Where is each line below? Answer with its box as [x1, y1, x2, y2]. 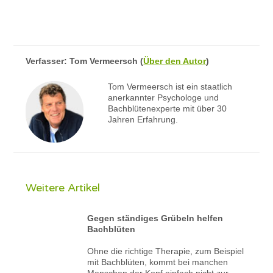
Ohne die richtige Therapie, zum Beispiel [87, 246, 244, 256]
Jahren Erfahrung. [107, 114, 178, 124]
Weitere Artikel [26, 180, 101, 194]
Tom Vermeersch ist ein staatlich [107, 81, 232, 91]
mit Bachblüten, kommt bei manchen [87, 257, 229, 267]
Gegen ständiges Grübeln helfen [87, 213, 224, 223]
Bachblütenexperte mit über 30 [107, 103, 227, 113]
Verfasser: [26, 55, 70, 66]
